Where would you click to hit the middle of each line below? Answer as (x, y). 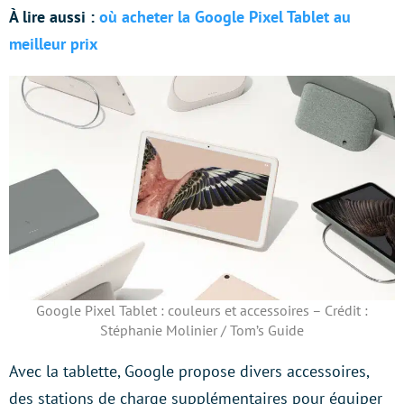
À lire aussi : (54, 16)
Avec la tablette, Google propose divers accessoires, (189, 372)
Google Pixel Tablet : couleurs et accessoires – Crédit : (202, 311)
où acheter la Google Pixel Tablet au (225, 16)
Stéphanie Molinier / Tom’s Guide (202, 331)
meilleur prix (53, 43)
